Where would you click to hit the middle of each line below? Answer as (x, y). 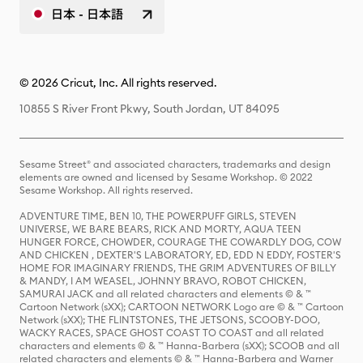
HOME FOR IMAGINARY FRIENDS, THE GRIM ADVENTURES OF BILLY (178, 268)
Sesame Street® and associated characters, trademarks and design (175, 164)
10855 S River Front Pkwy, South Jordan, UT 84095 (149, 109)
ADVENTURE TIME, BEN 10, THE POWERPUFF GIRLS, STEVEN (158, 216)
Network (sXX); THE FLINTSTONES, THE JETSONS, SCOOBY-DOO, (170, 320)
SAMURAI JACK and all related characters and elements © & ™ (165, 294)
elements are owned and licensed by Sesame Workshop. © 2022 (166, 177)
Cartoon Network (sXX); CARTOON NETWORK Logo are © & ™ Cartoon (181, 307)
